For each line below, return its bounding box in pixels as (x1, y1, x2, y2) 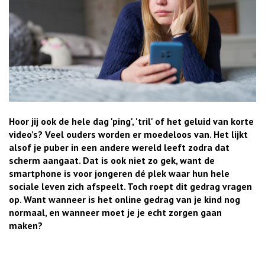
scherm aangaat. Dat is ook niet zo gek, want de (9, 154, 215, 166)
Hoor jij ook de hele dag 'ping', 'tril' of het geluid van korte (9, 115, 254, 127)
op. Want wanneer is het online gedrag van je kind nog (9, 193, 240, 205)
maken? (9, 219, 43, 231)
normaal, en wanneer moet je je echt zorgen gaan (9, 206, 222, 218)
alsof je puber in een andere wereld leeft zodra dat (9, 141, 230, 153)
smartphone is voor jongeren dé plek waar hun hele (9, 167, 230, 179)
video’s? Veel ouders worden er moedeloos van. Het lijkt (9, 128, 248, 140)
